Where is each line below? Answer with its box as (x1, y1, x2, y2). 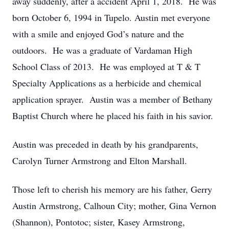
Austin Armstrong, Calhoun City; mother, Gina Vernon (12, 199, 216, 212)
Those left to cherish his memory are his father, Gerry (12, 183, 212, 195)
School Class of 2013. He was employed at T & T (12, 60, 200, 73)
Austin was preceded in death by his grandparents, (12, 138, 198, 150)
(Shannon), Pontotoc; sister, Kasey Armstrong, (12, 216, 185, 228)
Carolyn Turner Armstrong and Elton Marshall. (12, 154, 187, 167)
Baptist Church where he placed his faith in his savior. (12, 109, 213, 122)
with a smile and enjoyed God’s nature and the (12, 28, 184, 40)
